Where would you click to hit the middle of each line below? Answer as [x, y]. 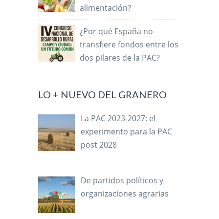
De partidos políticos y [122, 181]
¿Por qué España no [117, 32]
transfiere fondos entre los [129, 45]
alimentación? [106, 8]
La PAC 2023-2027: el [118, 119]
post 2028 [99, 145]
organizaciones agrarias [125, 194]
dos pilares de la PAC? [120, 58]
